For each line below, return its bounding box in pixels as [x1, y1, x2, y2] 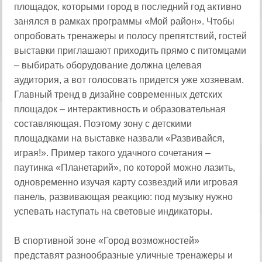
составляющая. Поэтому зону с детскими [14, 119, 192, 129]
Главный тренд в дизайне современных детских [14, 89, 223, 99]
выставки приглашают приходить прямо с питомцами [14, 46, 247, 56]
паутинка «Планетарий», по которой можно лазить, [14, 163, 236, 173]
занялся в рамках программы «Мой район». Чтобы [14, 16, 235, 26]
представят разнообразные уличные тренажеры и [14, 250, 233, 260]
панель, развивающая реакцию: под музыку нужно [14, 192, 233, 202]
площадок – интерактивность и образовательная [14, 104, 226, 114]
